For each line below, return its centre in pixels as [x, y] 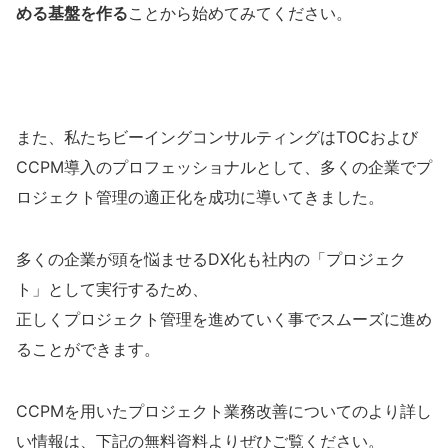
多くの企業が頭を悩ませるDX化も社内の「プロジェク [211, 259]
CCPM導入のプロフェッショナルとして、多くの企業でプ [224, 167]
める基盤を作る [72, 13]
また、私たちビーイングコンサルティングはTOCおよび [217, 137]
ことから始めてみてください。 [240, 13]
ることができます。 [88, 349]
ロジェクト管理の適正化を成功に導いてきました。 [200, 197]
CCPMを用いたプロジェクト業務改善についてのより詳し [224, 411]
